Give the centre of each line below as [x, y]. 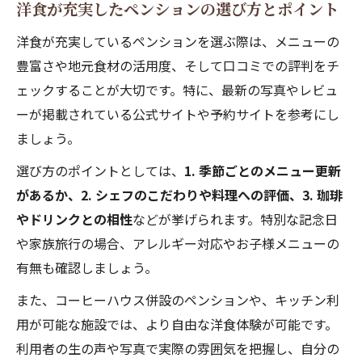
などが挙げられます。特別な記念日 [235, 219]
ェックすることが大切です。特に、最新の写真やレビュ [177, 90]
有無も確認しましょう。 [87, 267]
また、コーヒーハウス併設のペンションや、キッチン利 [178, 300]
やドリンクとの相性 [74, 219]
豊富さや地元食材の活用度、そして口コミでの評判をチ [178, 65]
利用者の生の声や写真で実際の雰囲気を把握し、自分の [178, 348]
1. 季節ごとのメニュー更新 [263, 170]
